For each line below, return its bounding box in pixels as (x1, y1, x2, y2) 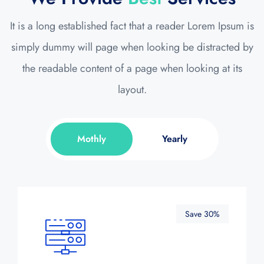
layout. (117, 81, 147, 97)
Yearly (161, 131, 187, 146)
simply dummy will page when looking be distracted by (11, 39, 253, 55)
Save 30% (185, 207, 220, 220)
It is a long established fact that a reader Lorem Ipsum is (10, 18, 254, 34)
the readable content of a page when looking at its (22, 60, 242, 76)
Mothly (77, 131, 106, 146)
